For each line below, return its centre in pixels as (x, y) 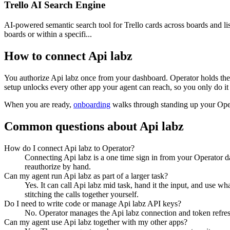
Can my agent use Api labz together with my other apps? (96, 222)
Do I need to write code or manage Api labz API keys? (93, 203)
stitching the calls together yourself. (82, 194)
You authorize (27, 78)
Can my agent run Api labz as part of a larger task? (86, 176)
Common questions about (72, 126)
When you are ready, (39, 104)
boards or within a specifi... (48, 34)
